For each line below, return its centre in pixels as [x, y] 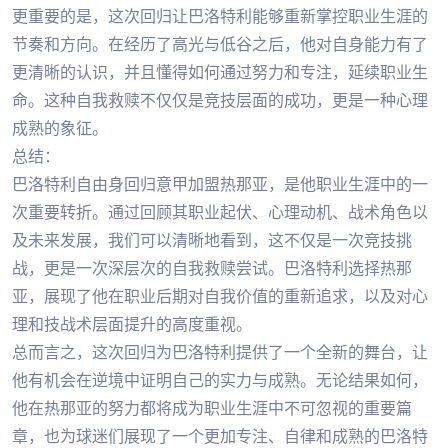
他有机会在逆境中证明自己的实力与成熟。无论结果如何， [220, 380]
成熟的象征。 [60, 128]
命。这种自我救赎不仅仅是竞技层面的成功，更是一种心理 [220, 100]
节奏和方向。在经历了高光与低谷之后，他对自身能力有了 [220, 44]
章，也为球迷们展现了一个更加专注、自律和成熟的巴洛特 [220, 436]
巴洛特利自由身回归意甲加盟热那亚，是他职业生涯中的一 [220, 184]
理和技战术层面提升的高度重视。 [132, 324]
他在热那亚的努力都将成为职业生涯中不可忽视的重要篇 [212, 408]
